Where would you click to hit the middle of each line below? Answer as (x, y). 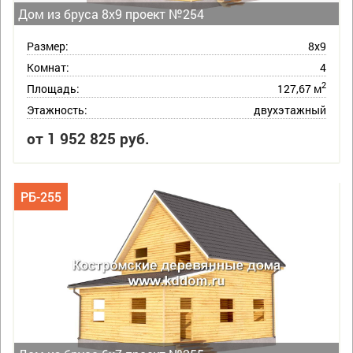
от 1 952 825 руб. (88, 138)
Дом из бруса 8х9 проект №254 (111, 13)
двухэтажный (290, 110)
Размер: (48, 46)
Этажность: (57, 110)
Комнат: (48, 67)
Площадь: (53, 88)
